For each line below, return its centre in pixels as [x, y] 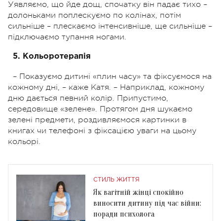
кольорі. [24, 141]
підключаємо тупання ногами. [67, 37]
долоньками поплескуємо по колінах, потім [94, 15]
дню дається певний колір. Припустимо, [88, 98]
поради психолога [124, 214]
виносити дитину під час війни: [147, 203]
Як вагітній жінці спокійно [138, 192]
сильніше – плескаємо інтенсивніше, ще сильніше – [110, 26]
